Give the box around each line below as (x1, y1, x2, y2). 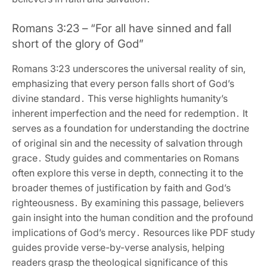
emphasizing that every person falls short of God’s (12, 77, 234, 89)
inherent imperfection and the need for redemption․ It (12, 107, 248, 119)
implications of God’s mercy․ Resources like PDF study (12, 226, 255, 238)
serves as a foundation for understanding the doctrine (12, 122, 249, 134)
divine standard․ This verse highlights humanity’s (12, 92, 228, 104)
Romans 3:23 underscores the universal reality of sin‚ (12, 62, 246, 74)
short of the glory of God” (12, 36, 144, 51)
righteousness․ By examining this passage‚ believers (12, 196, 244, 209)
